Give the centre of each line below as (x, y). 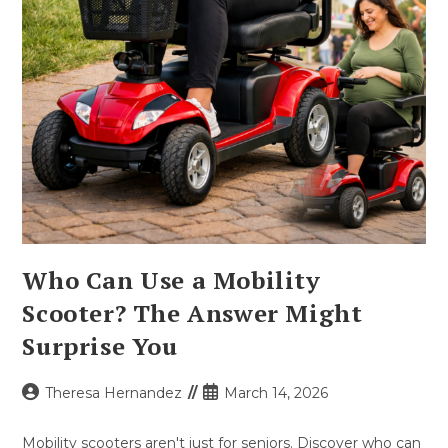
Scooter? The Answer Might (192, 312)
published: (237, 412)
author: (46, 412)
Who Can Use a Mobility (171, 279)
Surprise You (100, 345)
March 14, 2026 (276, 392)
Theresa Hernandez (114, 392)
